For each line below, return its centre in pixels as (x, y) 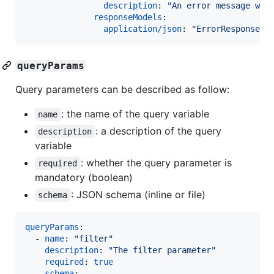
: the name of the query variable (135, 113)
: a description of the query (160, 131)
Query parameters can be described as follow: (122, 89)
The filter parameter (162, 250)
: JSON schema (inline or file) (138, 194)
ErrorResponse (228, 28)
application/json (143, 28)
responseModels (128, 17)
